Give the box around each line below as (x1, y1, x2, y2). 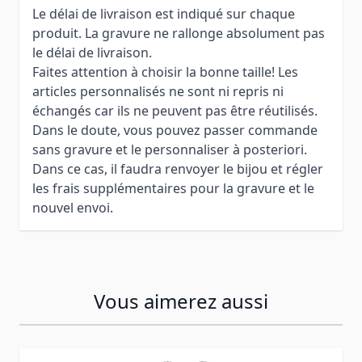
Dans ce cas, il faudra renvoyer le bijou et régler (32, 159, 323, 178)
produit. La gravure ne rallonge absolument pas (32, 23, 325, 42)
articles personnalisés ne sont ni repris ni (32, 82, 284, 100)
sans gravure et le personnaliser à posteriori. (32, 140, 307, 158)
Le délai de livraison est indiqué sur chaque (32, 4, 295, 23)
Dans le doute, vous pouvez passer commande (32, 120, 318, 139)
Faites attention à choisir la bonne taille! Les (32, 62, 298, 81)
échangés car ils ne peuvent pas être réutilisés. (32, 101, 318, 120)
